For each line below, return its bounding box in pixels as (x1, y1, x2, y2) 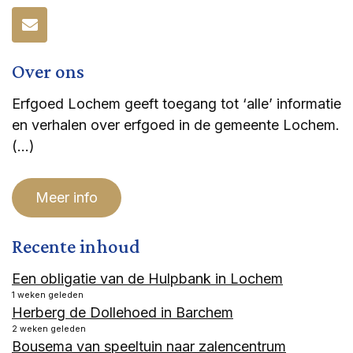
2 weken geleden (12, 324, 86, 335)
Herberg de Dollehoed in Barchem (12, 304, 233, 321)
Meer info (35, 189, 98, 206)
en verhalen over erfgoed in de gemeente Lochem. (12, 117, 340, 134)
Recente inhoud (12, 236, 140, 258)
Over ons (12, 61, 84, 83)
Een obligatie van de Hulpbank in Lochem (12, 270, 283, 288)
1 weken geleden (12, 290, 84, 301)
